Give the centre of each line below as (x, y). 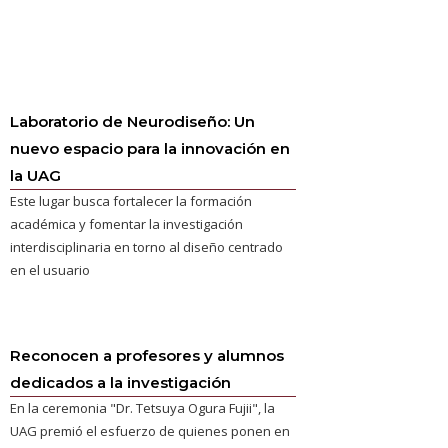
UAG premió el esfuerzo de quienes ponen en (150, 431)
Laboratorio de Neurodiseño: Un (133, 121)
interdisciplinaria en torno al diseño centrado (147, 247)
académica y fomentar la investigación (127, 224)
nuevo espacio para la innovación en (150, 148)
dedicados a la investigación (121, 382)
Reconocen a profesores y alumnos (147, 355)
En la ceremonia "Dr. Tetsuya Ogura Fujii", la (143, 408)
